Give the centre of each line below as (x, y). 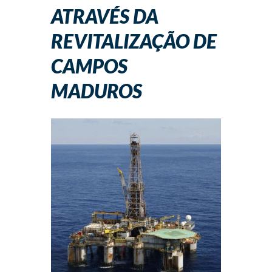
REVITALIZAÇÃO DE (134, 41)
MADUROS (97, 90)
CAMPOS (89, 66)
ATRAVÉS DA (105, 16)
